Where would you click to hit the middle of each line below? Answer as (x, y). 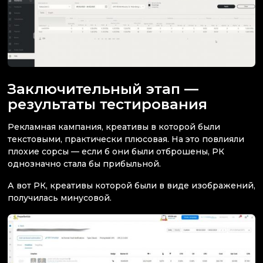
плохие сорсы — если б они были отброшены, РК (116, 151)
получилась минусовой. (60, 198)
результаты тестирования (107, 104)
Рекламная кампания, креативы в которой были (114, 127)
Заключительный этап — (103, 88)
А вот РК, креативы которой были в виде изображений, (131, 186)
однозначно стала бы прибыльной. (85, 164)
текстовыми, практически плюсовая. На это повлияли (126, 139)
